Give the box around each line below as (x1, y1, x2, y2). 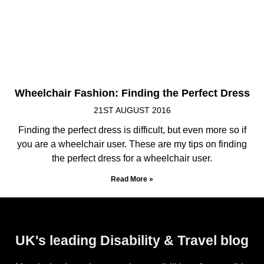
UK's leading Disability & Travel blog (15, 232, 249, 248)
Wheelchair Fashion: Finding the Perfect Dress (14, 87, 250, 99)
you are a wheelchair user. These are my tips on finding (17, 138, 247, 149)
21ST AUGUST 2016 (93, 105, 171, 115)
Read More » (111, 174, 153, 183)
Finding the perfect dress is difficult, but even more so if (18, 124, 246, 135)
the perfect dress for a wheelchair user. (52, 153, 212, 163)
